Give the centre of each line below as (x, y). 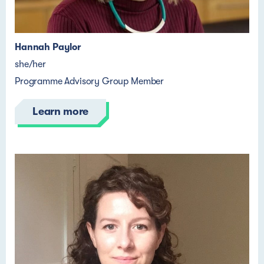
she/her (30, 64)
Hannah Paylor (48, 47)
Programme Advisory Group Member (90, 81)
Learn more (61, 111)
